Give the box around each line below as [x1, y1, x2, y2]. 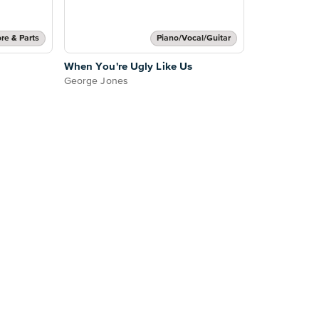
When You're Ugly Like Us [63, 61, 193, 72]
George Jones [63, 75, 128, 86]
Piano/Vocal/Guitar [156, 33, 231, 43]
